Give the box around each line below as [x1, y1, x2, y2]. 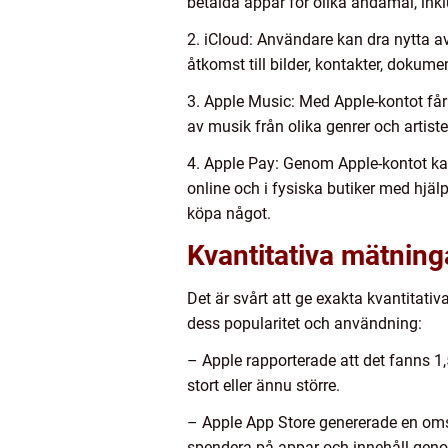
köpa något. [187, 204, 271, 224]
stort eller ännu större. [187, 376, 340, 396]
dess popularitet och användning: [187, 314, 422, 334]
